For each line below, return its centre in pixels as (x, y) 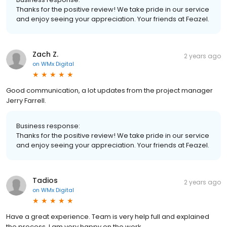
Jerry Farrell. (26, 101)
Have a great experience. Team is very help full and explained (108, 217)
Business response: (48, 126)
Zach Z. (45, 54)
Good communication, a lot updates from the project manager (109, 91)
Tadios (45, 181)
